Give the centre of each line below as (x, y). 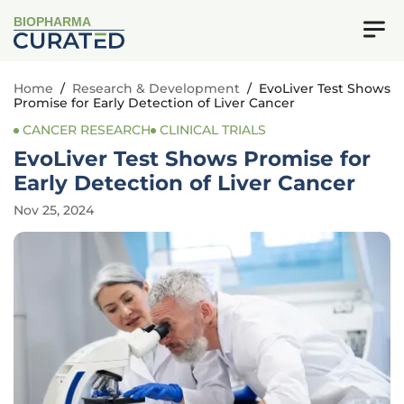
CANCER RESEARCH (87, 130)
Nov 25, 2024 (54, 210)
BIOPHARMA (53, 23)
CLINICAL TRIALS (213, 130)
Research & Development (156, 88)
